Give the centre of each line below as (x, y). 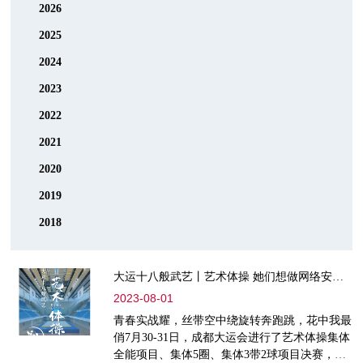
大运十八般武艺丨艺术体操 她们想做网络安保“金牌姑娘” (337, 277)
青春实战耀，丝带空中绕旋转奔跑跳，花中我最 (232, 321)
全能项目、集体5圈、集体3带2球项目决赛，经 (229, 355)
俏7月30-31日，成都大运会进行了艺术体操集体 (231, 338)
